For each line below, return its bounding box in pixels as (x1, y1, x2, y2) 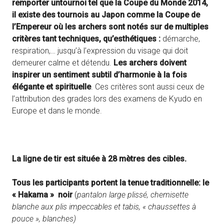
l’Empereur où (12, 21, 65, 31)
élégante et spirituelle (12, 81, 91, 91)
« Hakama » (12, 189, 56, 199)
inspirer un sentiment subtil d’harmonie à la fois (12, 69, 187, 79)
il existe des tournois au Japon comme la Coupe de (12, 9, 200, 19)
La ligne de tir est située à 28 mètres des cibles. (12, 153, 186, 163)
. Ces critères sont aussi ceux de (91, 81, 204, 91)
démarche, (160, 33, 200, 43)
